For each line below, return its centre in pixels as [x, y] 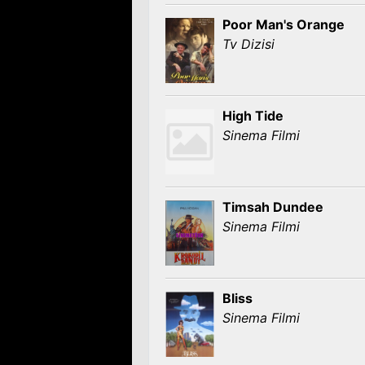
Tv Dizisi [248, 44]
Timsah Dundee [273, 207]
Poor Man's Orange [284, 24]
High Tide [253, 116]
